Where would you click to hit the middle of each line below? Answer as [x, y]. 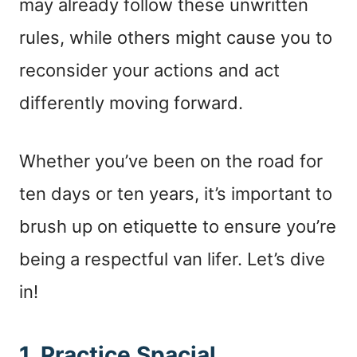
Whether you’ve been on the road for [171, 161]
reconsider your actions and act [149, 70]
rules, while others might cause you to [176, 37]
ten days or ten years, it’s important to [176, 193]
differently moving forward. [133, 102]
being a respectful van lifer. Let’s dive [172, 259]
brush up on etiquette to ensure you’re [178, 226]
